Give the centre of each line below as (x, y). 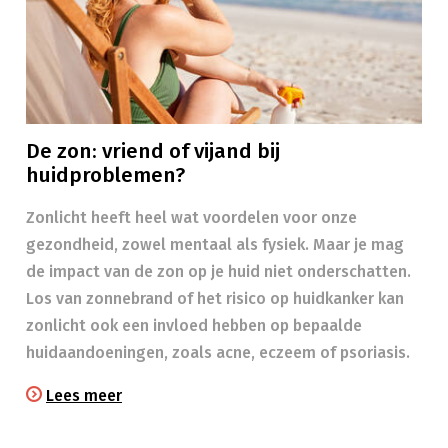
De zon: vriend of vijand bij (153, 151)
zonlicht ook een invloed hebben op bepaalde (194, 325)
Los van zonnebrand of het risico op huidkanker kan (215, 298)
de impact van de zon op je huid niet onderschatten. (218, 271)
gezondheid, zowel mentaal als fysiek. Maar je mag (215, 244)
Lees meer (84, 395)
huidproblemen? (105, 175)
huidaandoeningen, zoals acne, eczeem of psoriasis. (218, 352)
